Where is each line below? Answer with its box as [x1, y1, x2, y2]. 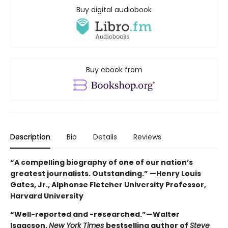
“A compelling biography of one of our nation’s [10, 157, 193, 168]
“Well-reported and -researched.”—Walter [10, 209, 180, 220]
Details [93, 132, 117, 142]
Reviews [133, 132, 161, 142]
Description [10, 132, 50, 142]
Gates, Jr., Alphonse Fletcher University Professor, [10, 180, 206, 190]
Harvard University [10, 191, 83, 202]
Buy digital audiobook [76, 5, 152, 15]
